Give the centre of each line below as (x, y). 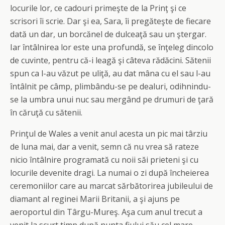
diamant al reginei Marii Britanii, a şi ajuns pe (95, 199)
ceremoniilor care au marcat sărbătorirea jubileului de (111, 186)
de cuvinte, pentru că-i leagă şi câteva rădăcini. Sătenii (110, 60)
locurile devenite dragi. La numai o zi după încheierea (109, 173)
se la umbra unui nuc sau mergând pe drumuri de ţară (112, 99)
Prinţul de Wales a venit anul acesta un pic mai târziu (109, 134)
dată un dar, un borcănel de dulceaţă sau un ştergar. (108, 34)
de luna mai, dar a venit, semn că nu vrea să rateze (104, 147)
